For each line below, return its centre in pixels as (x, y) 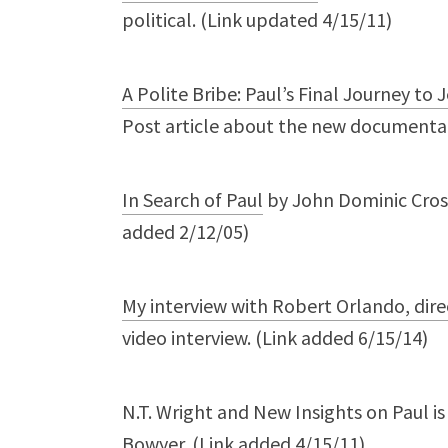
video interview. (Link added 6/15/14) (275, 337)
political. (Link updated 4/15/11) (257, 19)
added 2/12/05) (185, 231)
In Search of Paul (192, 199)
